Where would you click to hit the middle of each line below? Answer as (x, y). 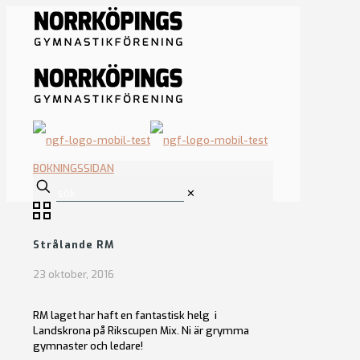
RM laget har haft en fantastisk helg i (125, 315)
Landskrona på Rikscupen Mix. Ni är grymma (141, 330)
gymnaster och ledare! (88, 346)
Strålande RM (74, 245)
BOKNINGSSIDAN (74, 168)
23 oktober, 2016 (74, 274)
